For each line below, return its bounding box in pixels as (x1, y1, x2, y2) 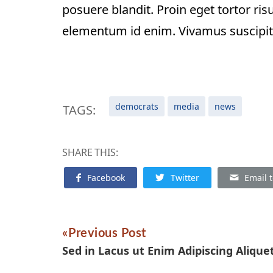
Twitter (171, 171, 199, 183)
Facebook (87, 171, 125, 183)
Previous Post (68, 227, 146, 239)
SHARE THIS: (62, 145, 118, 159)
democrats (115, 100, 158, 112)
